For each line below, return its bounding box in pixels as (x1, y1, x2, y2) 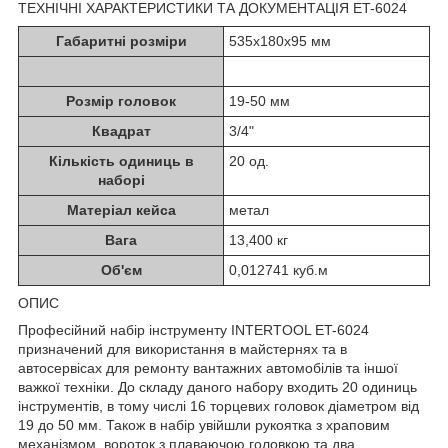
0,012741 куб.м (229, 261, 328, 278)
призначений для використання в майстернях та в (18, 340, 347, 357)
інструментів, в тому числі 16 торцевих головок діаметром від (18, 397, 419, 414)
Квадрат (91, 122, 151, 139)
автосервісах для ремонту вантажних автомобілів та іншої (18, 359, 398, 376)
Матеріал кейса (66, 201, 176, 218)
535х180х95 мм (229, 32, 331, 49)
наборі (97, 171, 145, 188)
